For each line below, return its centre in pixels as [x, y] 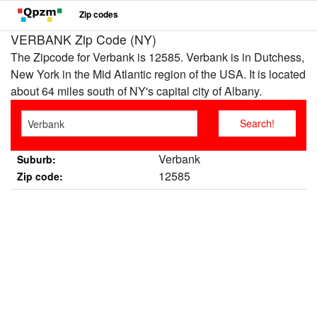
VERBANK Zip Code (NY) [83, 39]
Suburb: [36, 159]
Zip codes [99, 15]
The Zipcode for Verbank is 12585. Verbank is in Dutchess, [157, 57]
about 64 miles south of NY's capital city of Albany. [136, 91]
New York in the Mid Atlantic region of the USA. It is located [158, 74]
